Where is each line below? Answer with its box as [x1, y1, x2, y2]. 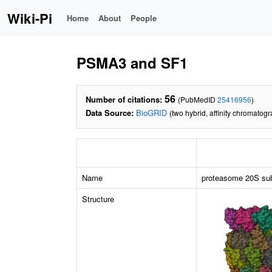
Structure [82, 193, 114, 205]
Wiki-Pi [7, 8, 53, 28]
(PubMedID [178, 94, 217, 104]
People [131, 12, 157, 24]
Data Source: [86, 107, 134, 118]
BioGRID [136, 107, 167, 118]
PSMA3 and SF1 [76, 52, 188, 73]
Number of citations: [86, 93, 162, 105]
